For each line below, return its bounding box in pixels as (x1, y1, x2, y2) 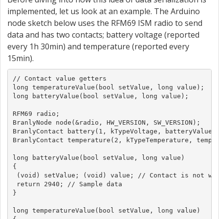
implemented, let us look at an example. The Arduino (7, 6, 200, 17)
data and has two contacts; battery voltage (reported (7, 29, 199, 40)
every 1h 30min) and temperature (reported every (7, 41, 189, 52)
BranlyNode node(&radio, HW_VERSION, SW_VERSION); (12, 118, 200, 126)
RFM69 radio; (12, 109, 60, 117)
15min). (7, 53, 34, 64)
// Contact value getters (12, 74, 107, 82)
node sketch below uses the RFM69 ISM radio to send (7, 18, 202, 28)
